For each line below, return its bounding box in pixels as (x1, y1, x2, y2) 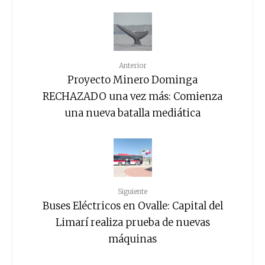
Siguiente (118, 187, 147, 196)
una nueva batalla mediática (64, 106, 201, 119)
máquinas (108, 232, 157, 245)
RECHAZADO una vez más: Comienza (43, 89, 222, 103)
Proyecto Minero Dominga (67, 73, 198, 86)
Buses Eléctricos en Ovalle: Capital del (42, 199, 223, 212)
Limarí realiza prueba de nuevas (55, 215, 210, 229)
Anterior (118, 61, 147, 70)
